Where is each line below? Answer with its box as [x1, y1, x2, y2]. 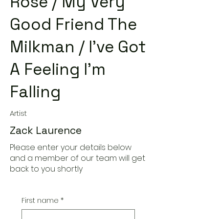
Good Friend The [10, 14, 137, 35]
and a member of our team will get [10, 153, 145, 164]
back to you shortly [10, 163, 83, 175]
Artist [10, 108, 27, 118]
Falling [10, 82, 61, 102]
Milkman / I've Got [10, 37, 146, 57]
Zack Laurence [10, 124, 82, 137]
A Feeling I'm [10, 59, 106, 80]
